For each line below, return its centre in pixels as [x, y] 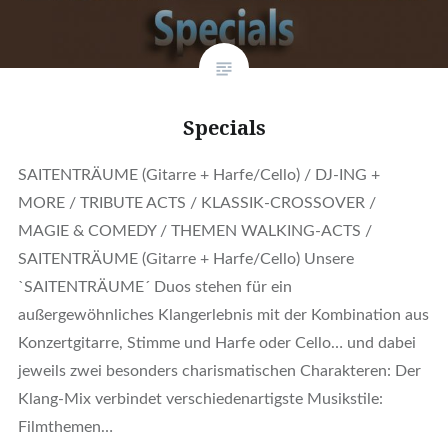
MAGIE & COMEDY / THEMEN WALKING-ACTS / [194, 230]
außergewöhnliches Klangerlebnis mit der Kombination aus [223, 314]
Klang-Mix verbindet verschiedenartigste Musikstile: [200, 398]
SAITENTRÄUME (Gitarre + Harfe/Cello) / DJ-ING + [198, 174]
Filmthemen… [65, 426]
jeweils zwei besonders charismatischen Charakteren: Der [219, 370]
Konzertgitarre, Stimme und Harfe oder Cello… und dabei [216, 342]
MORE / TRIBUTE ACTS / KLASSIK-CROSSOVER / [196, 202]
